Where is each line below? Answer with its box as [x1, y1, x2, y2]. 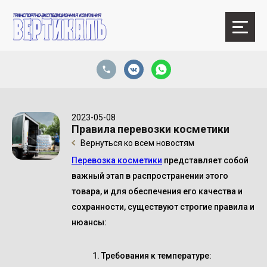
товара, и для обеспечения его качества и [72, 187, 243, 196]
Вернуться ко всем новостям [79, 138, 194, 148]
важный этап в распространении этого [72, 171, 228, 181]
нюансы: [72, 218, 107, 227]
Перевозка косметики [72, 156, 162, 165]
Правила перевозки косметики [72, 123, 230, 135]
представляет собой [162, 156, 249, 165]
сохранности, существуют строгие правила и [72, 202, 254, 212]
